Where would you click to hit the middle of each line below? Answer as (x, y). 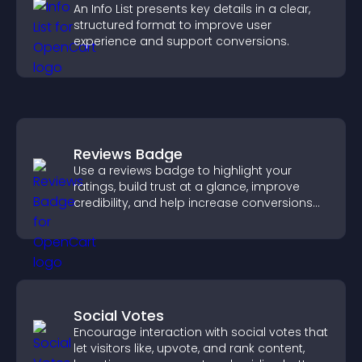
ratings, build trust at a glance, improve (187, 187)
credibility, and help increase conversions (193, 203)
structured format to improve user (173, 25)
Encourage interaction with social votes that (201, 332)
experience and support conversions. (181, 41)
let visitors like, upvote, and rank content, (189, 348)
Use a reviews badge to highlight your (183, 170)
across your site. (121, 219)
